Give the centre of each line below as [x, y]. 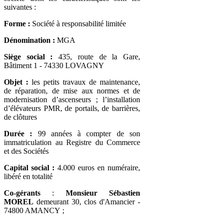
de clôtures [20, 117]
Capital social [27, 167]
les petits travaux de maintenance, [84, 82]
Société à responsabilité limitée [79, 23]
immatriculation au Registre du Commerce [72, 142]
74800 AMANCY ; [34, 210]
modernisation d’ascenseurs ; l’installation [72, 99]
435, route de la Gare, [97, 56]
